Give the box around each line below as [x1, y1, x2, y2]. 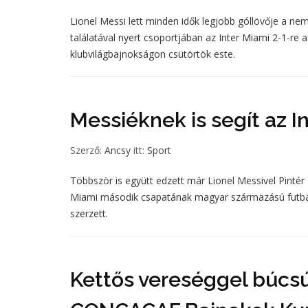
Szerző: [70, 144, 104, 157]
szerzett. [70, 207, 108, 220]
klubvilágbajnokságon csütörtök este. [70, 47, 235, 60]
